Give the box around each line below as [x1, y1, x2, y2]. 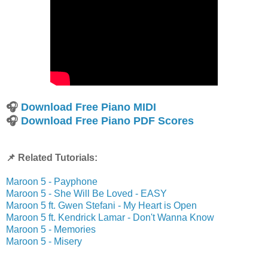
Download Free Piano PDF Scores [21, 114, 194, 127]
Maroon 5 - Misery [6, 236, 82, 246]
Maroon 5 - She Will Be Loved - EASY [6, 188, 167, 199]
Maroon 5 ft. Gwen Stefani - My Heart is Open [6, 200, 197, 211]
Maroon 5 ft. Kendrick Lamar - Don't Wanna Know [6, 212, 214, 223]
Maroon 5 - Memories [6, 224, 96, 234]
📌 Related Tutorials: [6, 152, 98, 163]
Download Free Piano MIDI [21, 100, 156, 113]
